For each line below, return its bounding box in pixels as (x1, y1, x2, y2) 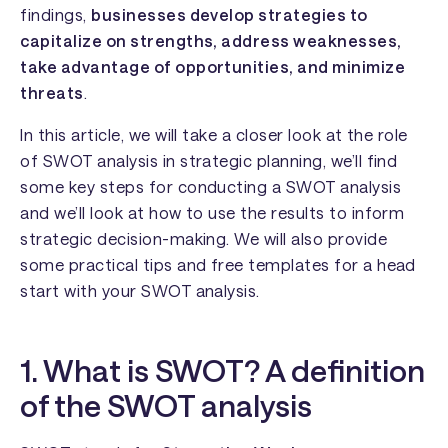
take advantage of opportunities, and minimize (20, 56, 406, 76)
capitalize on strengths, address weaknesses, (20, 30, 402, 50)
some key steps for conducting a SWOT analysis (20, 177, 402, 197)
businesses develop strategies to (91, 4, 368, 24)
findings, (20, 4, 92, 24)
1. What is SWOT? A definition (20, 352, 426, 389)
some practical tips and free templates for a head (20, 255, 416, 275)
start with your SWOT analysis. (20, 281, 260, 301)
